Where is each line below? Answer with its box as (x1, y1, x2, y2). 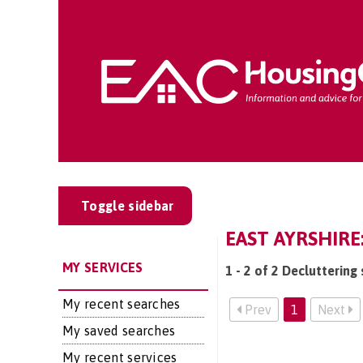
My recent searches (62, 297, 181, 311)
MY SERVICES (62, 260, 143, 275)
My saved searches (62, 323, 176, 338)
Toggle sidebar (81, 199, 174, 213)
